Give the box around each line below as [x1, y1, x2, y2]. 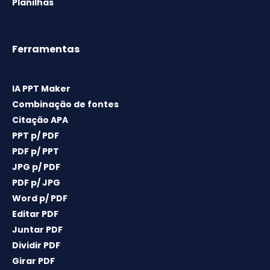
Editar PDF [12, 208, 58, 221]
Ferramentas [12, 42, 80, 57]
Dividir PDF [12, 239, 60, 252]
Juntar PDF [12, 224, 63, 236]
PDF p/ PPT [12, 145, 59, 158]
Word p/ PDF [12, 192, 67, 205]
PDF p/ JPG [12, 177, 60, 189]
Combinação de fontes [12, 98, 119, 111]
